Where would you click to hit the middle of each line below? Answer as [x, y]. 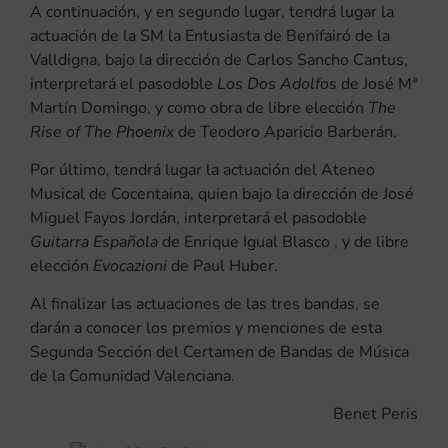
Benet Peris [375, 413]
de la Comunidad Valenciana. [132, 375]
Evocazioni [132, 265]
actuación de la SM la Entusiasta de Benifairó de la [210, 35]
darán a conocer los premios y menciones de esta [206, 327]
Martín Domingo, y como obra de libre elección [199, 107]
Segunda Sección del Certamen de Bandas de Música [219, 351]
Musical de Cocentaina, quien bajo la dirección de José [222, 193]
